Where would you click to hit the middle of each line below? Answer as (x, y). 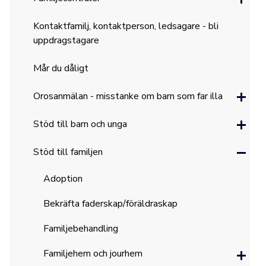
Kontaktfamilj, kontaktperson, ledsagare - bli (126, 26)
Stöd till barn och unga (80, 124)
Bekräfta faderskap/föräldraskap (110, 204)
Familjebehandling (80, 229)
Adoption (63, 179)
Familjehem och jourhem (93, 254)
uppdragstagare (66, 40)
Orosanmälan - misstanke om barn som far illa (128, 96)
